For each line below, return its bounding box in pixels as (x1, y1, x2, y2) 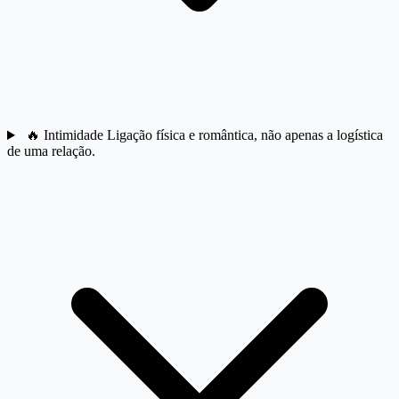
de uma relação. (7, 143, 95, 159)
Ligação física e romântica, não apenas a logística (106, 127, 383, 143)
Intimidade (43, 127, 107, 143)
